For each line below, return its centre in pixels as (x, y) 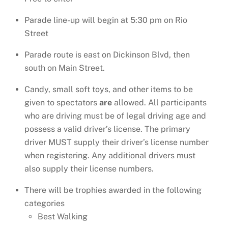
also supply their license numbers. (89, 168)
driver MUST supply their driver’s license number (117, 142)
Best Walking (62, 216)
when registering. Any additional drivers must (110, 155)
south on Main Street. (65, 68)
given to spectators (62, 102)
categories (45, 203)
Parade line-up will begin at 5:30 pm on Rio (106, 20)
